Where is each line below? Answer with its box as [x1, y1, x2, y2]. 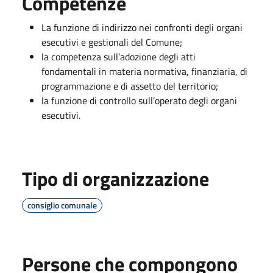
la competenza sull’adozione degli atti [41, 49, 196, 64]
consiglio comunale [27, 198, 97, 211]
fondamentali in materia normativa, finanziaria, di [41, 63, 247, 79]
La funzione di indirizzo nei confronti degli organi [41, 19, 243, 35]
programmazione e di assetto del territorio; [41, 78, 218, 93]
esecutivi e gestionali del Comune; [41, 34, 182, 49]
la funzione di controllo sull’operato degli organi [41, 93, 237, 108]
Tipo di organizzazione [22, 163, 209, 193]
